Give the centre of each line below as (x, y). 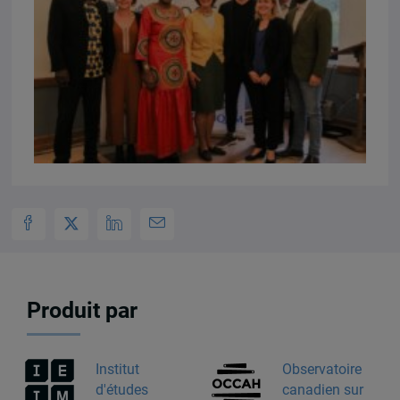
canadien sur (322, 389)
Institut (117, 369)
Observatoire (321, 369)
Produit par (83, 311)
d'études (121, 389)
